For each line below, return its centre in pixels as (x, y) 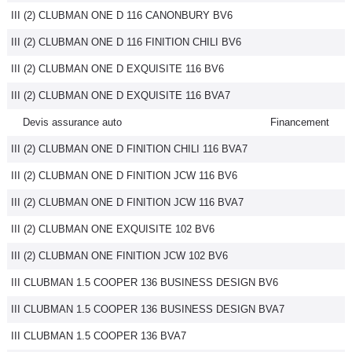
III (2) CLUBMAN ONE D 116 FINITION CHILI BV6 (126, 42)
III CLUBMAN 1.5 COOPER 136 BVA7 (99, 336)
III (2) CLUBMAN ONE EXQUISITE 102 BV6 (113, 229)
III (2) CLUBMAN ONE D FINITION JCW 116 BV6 (124, 176)
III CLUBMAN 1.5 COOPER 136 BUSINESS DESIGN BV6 (145, 282)
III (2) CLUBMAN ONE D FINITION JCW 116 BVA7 (127, 202)
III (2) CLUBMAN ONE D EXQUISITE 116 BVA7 (121, 95)
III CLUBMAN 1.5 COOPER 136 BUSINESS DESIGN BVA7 (148, 309)
